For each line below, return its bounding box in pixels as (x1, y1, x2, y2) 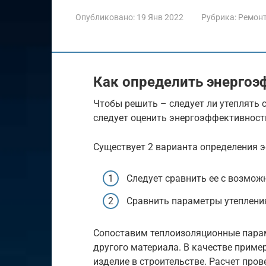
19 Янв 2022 (137, 12, 183, 22)
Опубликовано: (75, 12, 135, 22)
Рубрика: (201, 12, 236, 22)
